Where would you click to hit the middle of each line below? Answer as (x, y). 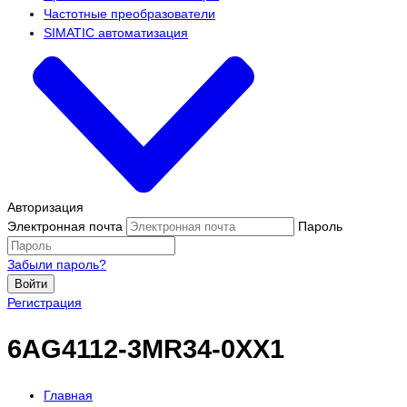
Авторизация (45, 207)
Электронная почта (65, 226)
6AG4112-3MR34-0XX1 (146, 348)
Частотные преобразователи (129, 14)
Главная (68, 396)
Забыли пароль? (57, 264)
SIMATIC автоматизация (116, 33)
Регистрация (45, 302)
